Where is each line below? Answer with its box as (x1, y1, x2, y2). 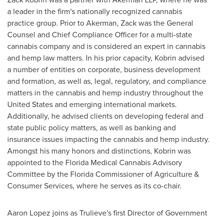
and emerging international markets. (53, 99, 177, 110)
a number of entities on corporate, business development (7, 64, 201, 75)
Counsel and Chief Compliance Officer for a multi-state (7, 29, 192, 40)
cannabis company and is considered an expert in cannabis (7, 41, 205, 52)
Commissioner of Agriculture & (93, 169, 199, 180)
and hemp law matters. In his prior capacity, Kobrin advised (7, 52, 204, 63)
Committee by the (7, 169, 70, 180)
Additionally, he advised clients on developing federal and (7, 110, 203, 122)
